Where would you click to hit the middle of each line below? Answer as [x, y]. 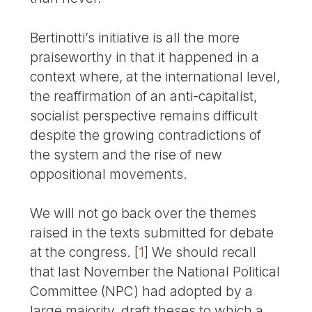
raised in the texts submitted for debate [152, 233]
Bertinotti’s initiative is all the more [135, 37]
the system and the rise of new [126, 154]
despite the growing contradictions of [146, 135]
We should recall [203, 252]
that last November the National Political [155, 272]
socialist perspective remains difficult [144, 115]
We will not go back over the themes [143, 213]
